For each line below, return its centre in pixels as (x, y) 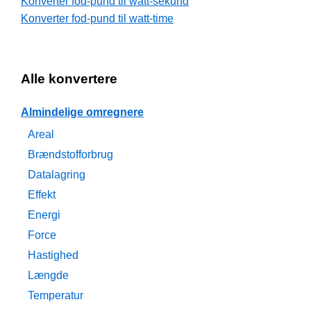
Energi (44, 215)
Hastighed (53, 255)
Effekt (42, 195)
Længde (48, 276)
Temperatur (56, 296)
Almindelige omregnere (82, 112)
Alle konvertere (69, 79)
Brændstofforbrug (70, 155)
